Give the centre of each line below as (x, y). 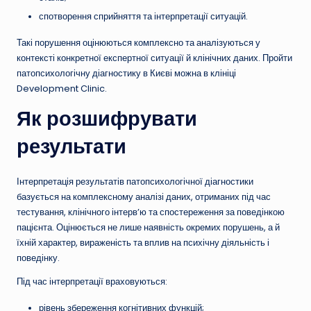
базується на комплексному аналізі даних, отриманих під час (144, 196)
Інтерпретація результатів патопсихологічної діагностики (135, 181)
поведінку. (38, 258)
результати (72, 146)
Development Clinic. (62, 88)
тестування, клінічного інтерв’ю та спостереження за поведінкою (151, 212)
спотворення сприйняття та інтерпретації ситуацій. (143, 16)
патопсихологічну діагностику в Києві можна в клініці (126, 73)
